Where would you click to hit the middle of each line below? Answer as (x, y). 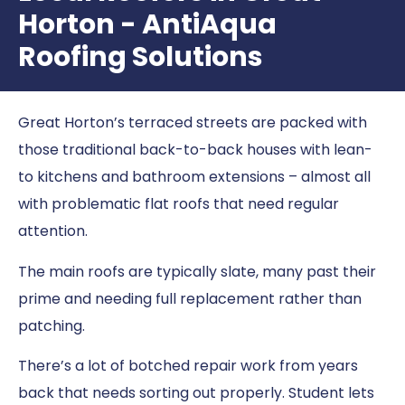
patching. (52, 325)
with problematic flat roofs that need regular (179, 204)
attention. (53, 231)
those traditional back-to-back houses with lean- (195, 150)
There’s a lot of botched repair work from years (188, 366)
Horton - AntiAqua (147, 25)
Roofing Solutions (141, 57)
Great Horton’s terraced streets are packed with (193, 123)
